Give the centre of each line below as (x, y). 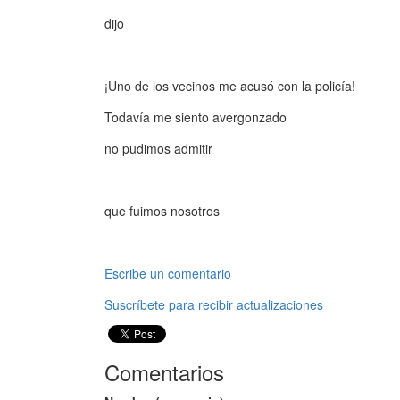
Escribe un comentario (168, 273)
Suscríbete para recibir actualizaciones (214, 304)
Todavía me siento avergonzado (196, 117)
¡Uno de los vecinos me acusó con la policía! (230, 86)
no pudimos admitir (158, 148)
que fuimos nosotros (162, 211)
